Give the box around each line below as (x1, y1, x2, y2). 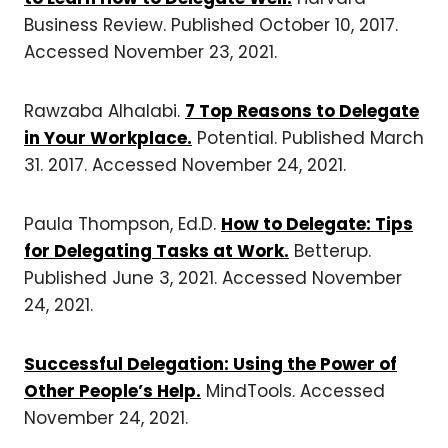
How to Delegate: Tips (221, 211, 413, 236)
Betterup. (289, 238, 371, 263)
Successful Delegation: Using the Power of (24, 351, 397, 376)
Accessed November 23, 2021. (24, 39, 277, 64)
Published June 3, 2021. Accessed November (24, 265, 402, 290)
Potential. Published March (192, 125, 424, 150)
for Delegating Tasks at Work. (24, 238, 289, 263)
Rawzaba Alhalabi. (24, 98, 185, 123)
